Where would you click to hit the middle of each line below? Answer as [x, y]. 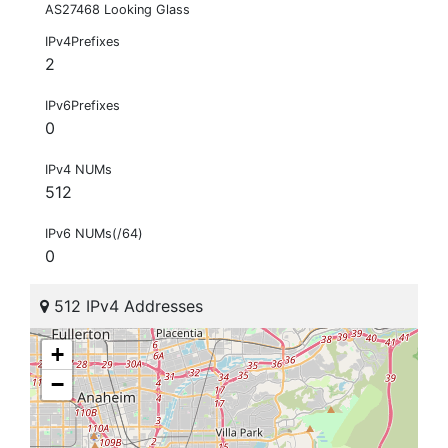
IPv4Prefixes [82, 42]
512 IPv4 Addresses [126, 306]
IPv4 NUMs [78, 170]
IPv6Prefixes [82, 106]
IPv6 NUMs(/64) [94, 234]
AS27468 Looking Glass [117, 10]
